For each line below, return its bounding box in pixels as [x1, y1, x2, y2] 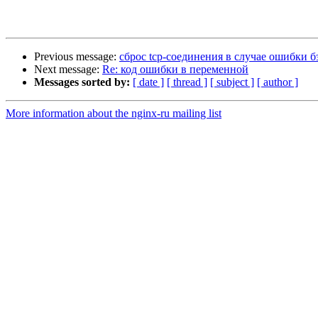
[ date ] [133, 76, 164, 89]
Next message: [34, 63, 102, 76]
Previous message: [34, 50, 119, 63]
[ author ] [257, 76, 298, 89]
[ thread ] [167, 76, 207, 89]
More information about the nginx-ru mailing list [6, 107, 221, 120]
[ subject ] [210, 76, 254, 89]
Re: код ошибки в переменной [102, 63, 248, 76]
